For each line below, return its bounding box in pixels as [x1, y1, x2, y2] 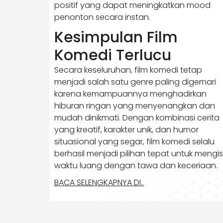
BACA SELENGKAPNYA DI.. [54, 176, 144, 188]
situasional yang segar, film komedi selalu [54, 135, 215, 147]
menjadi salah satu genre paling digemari [54, 76, 216, 88]
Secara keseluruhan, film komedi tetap [54, 64, 202, 76]
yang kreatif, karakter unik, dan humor [54, 123, 199, 135]
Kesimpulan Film [54, 26, 178, 48]
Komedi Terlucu [54, 44, 171, 66]
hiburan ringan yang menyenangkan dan [54, 100, 215, 111]
